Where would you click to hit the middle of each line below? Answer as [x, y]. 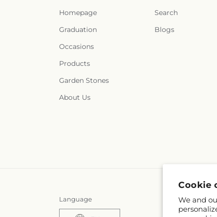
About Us [75, 97]
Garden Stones [84, 80]
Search [166, 13]
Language [76, 199]
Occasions [77, 46]
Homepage [78, 13]
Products [75, 63]
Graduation [78, 30]
